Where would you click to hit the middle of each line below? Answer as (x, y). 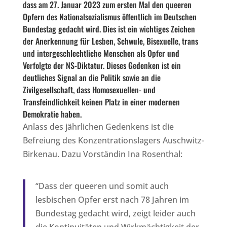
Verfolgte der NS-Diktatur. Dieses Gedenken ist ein (102, 65)
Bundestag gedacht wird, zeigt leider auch (115, 213)
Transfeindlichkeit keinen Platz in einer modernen (101, 102)
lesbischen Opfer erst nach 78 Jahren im (112, 199)
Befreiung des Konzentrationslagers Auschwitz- (113, 140)
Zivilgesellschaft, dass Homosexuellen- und (89, 89)
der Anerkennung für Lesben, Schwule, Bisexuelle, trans (110, 41)
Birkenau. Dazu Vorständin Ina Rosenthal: (102, 154)
